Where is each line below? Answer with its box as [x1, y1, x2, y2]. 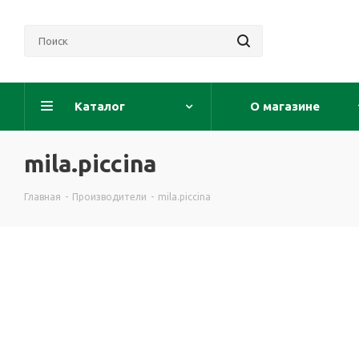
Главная [24, 192, 61, 202]
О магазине [249, 99, 320, 113]
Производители [72, 192, 147, 202]
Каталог [75, 99, 125, 113]
